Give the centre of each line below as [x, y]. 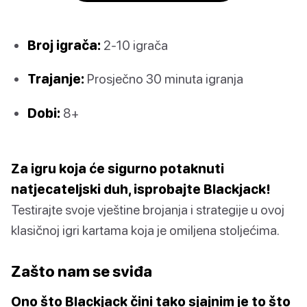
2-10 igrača [134, 45]
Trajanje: [56, 79]
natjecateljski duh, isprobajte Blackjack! [141, 188]
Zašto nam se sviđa [82, 271]
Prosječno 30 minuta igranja [164, 79]
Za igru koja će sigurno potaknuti [118, 168]
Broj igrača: [64, 45]
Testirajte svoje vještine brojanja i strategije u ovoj [148, 209]
